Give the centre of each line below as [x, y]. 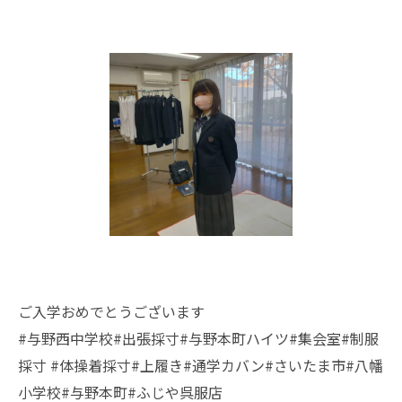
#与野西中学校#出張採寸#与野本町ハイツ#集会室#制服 [198, 338]
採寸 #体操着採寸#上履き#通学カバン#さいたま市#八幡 [201, 365]
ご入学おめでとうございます [111, 311]
